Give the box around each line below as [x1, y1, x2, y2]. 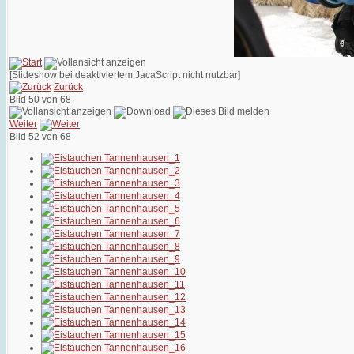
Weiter [9, 119, 37, 130]
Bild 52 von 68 [9, 131, 76, 143]
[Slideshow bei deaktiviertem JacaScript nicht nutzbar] [9, 70, 240, 81]
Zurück [54, 81, 83, 93]
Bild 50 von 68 [9, 94, 76, 106]
